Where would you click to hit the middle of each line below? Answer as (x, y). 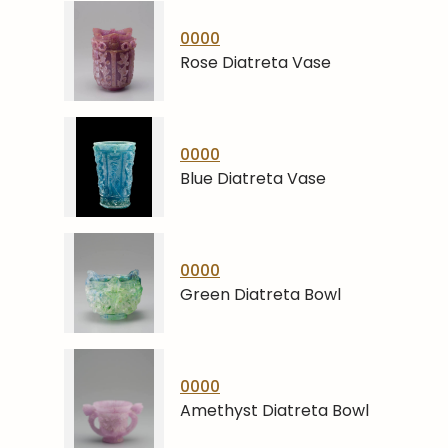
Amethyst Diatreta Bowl (274, 410)
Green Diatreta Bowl (260, 294)
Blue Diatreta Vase (253, 178)
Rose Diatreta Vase (255, 62)
